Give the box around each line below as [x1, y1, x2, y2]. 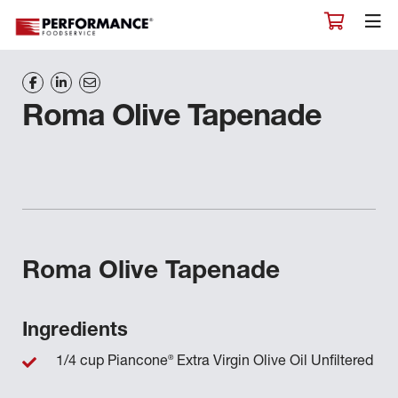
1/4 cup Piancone [56, 355, 168, 370]
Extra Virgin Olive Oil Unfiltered [173, 355, 373, 370]
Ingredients [22, 322, 128, 341]
